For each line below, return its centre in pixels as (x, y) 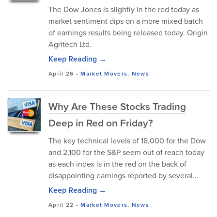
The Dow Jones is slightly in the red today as (124, 9)
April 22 (61, 205)
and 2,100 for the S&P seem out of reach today (126, 152)
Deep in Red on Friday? (101, 123)
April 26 (61, 73)
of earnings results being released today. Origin (128, 32)
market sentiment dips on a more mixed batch (126, 21)
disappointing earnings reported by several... (124, 175)
